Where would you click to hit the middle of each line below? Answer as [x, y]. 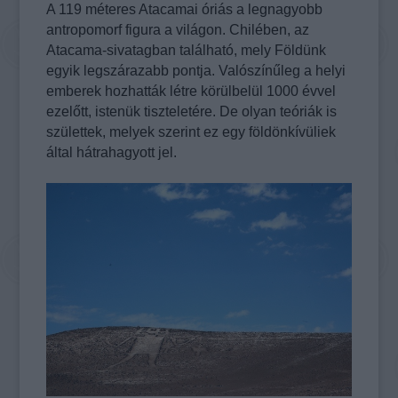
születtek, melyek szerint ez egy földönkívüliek [191, 132]
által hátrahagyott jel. [112, 153]
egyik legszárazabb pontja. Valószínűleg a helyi [196, 71]
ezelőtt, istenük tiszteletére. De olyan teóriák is [192, 112]
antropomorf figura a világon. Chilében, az [178, 30]
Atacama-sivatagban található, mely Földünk [187, 51]
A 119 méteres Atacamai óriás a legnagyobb [185, 10]
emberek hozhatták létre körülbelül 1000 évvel [191, 92]
